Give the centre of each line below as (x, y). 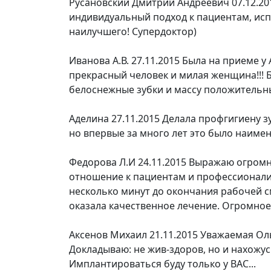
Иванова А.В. (99, 60)
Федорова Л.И (102, 162)
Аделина (89, 119)
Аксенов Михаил (108, 235)
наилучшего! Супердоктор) (133, 31)
